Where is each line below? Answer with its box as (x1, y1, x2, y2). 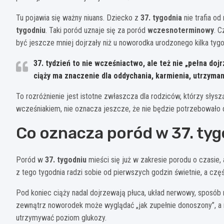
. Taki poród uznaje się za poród (45, 25, 147, 35)
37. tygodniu (45, 154, 86, 164)
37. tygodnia (140, 12, 182, 22)
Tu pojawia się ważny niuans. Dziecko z (16, 12, 140, 22)
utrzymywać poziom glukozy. (16, 212, 106, 222)
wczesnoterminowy (147, 25, 214, 35)
